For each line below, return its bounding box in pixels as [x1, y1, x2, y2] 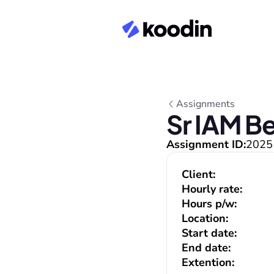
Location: [182, 211, 228, 226]
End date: [182, 240, 231, 255]
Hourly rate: [182, 182, 242, 196]
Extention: [182, 255, 234, 270]
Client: [182, 167, 215, 182]
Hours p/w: [182, 196, 237, 211]
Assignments [176, 97, 235, 111]
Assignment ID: [166, 137, 246, 152]
